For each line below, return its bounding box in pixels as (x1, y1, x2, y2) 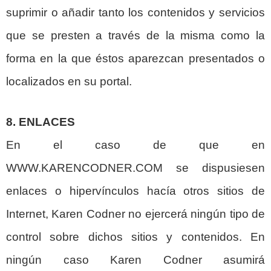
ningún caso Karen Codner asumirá (6, 253, 265, 267)
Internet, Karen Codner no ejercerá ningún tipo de (6, 207, 265, 221)
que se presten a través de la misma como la (6, 29, 265, 42)
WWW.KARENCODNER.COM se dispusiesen (6, 162, 265, 175)
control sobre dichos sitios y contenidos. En (6, 230, 265, 244)
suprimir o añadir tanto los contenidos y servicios (6, 6, 265, 19)
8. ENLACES (6, 116, 75, 129)
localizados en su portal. (6, 75, 132, 88)
